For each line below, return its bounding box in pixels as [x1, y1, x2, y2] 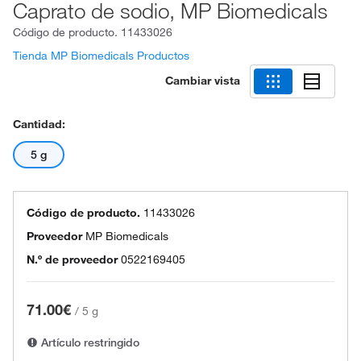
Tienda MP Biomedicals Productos [13, 48, 189, 63]
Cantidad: [13, 117, 65, 131]
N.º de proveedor [27, 252, 118, 267]
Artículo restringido [38, 335, 139, 350]
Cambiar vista [165, 73, 240, 88]
